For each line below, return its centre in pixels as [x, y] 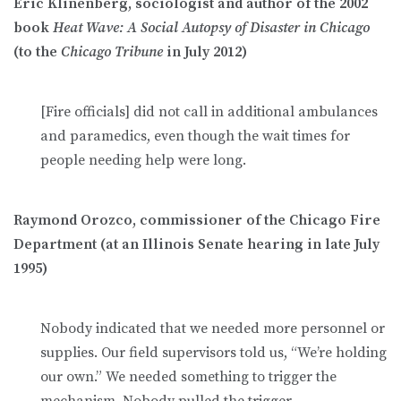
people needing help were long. [143, 160]
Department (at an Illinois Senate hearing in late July [196, 244]
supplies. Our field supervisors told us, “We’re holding [213, 352]
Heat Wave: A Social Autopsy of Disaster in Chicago [211, 27]
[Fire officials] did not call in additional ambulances [209, 111]
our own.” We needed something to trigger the [188, 376]
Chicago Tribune [112, 51]
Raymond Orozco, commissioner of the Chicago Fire [197, 220]
